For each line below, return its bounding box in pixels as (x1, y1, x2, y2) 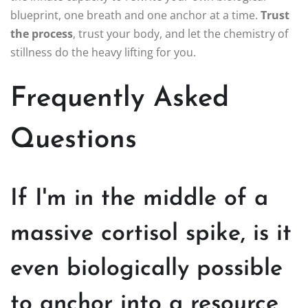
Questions (10, 126, 137, 154)
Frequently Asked (10, 85, 229, 113)
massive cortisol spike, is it (10, 221, 291, 246)
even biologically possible (10, 256, 283, 281)
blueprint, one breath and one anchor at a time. (10, 7, 261, 23)
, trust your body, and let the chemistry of (73, 25, 288, 41)
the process (10, 25, 73, 41)
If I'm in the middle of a (10, 186, 268, 211)
